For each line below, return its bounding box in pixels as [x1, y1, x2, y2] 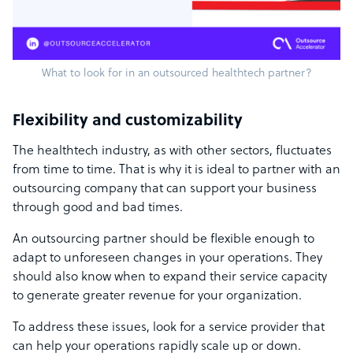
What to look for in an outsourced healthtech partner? [41, 68, 312, 80]
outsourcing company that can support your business [13, 182, 317, 197]
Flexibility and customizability [13, 113, 243, 131]
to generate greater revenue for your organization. [13, 289, 302, 304]
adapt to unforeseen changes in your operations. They [13, 251, 322, 266]
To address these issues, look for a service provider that [13, 321, 325, 336]
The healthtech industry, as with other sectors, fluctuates [13, 144, 332, 159]
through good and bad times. [13, 201, 186, 216]
